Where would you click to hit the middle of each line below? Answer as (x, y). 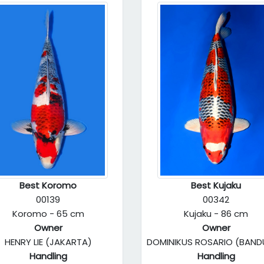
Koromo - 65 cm (48, 214)
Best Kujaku (216, 185)
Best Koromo (48, 185)
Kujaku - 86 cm (216, 214)
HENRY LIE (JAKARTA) (48, 242)
